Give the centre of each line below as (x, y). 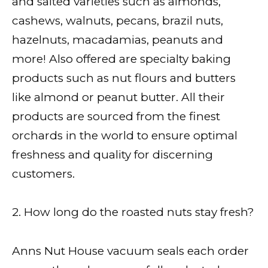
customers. (43, 174)
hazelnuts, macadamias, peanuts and (118, 40)
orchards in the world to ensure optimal (125, 136)
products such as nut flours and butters (124, 78)
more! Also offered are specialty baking (121, 59)
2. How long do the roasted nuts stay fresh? (133, 212)
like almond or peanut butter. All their (118, 98)
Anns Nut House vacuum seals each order (130, 251)
